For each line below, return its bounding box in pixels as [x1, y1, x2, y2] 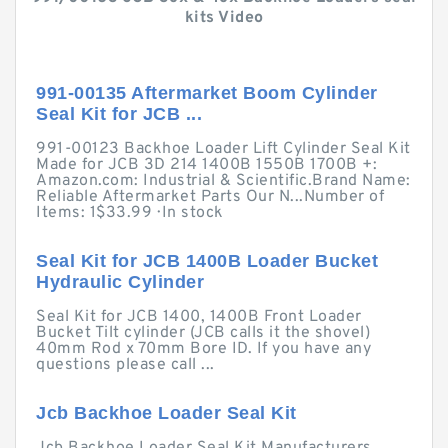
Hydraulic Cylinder [36, 272, 204, 292]
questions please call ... [36, 355, 215, 375]
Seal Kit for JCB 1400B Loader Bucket [36, 251, 378, 271]
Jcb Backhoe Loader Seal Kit [36, 403, 297, 423]
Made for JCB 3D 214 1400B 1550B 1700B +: [36, 155, 377, 175]
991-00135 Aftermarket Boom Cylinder [36, 83, 378, 103]
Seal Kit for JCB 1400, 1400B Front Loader [36, 307, 362, 327]
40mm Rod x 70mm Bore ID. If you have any [36, 339, 371, 359]
